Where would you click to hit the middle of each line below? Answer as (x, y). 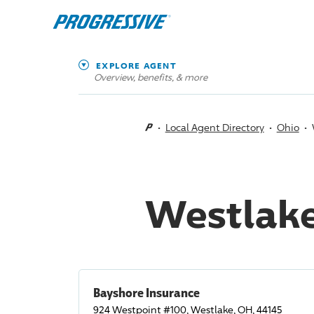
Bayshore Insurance (146, 292)
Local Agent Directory (214, 127)
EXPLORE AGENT (136, 66)
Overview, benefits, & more (151, 77)
